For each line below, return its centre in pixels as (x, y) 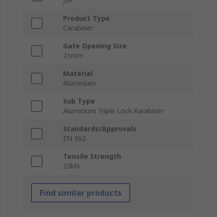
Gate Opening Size (95, 46)
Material (78, 74)
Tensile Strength (92, 156)
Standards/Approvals (100, 129)
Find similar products (81, 193)
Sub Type (79, 101)
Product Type (86, 18)
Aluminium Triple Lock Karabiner (113, 111)
